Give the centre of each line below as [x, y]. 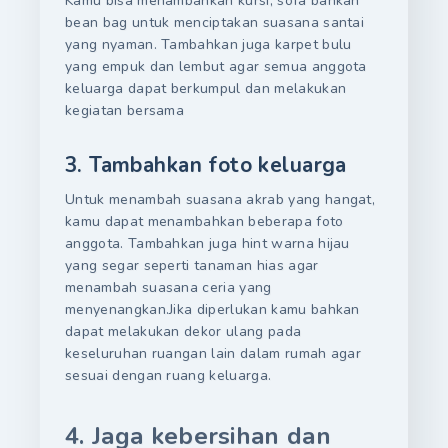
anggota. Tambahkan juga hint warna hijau [207, 244]
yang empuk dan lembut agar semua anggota [216, 66]
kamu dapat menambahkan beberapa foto [204, 222]
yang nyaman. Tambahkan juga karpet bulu [208, 44]
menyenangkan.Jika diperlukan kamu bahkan [212, 310]
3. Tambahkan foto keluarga [206, 164]
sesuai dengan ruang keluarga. [168, 376]
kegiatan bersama [125, 110]
